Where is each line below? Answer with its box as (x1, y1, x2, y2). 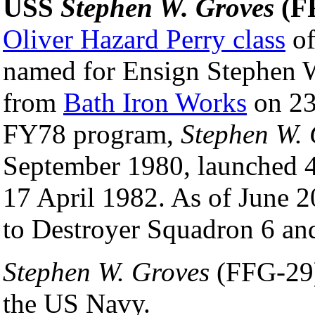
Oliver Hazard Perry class (3, 23, 285, 54)
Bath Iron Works (63, 86, 247, 117)
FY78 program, (3, 118, 181, 149)
